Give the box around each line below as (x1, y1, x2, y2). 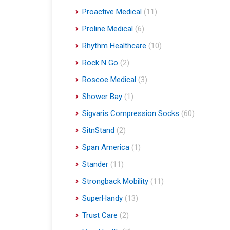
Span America (82, 143, 129, 152)
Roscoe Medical (82, 75, 136, 85)
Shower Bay (82, 92, 122, 102)
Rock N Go (82, 58, 118, 68)
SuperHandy (82, 194, 123, 203)
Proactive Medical (82, 7, 142, 17)
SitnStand (82, 126, 114, 136)
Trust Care (82, 210, 118, 220)
